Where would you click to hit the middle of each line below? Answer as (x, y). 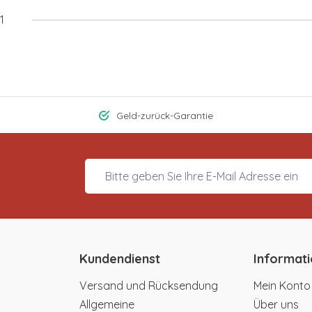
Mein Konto (282, 286)
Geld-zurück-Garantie (165, 116)
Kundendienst (120, 259)
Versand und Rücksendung (149, 286)
